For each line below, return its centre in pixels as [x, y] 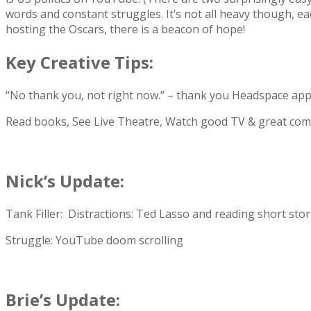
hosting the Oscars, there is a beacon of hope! [125, 30]
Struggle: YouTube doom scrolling [94, 240]
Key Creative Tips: [79, 62]
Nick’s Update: [65, 180]
